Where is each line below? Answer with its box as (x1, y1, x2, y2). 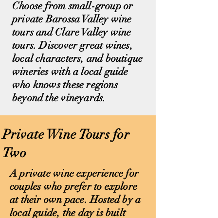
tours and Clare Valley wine (12, 26, 131, 38)
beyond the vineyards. (12, 91, 106, 104)
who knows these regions (12, 78, 118, 91)
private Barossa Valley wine (12, 13, 132, 25)
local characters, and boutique (12, 52, 143, 65)
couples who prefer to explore (10, 180, 138, 193)
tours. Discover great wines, (12, 39, 133, 52)
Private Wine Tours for (2, 127, 129, 143)
